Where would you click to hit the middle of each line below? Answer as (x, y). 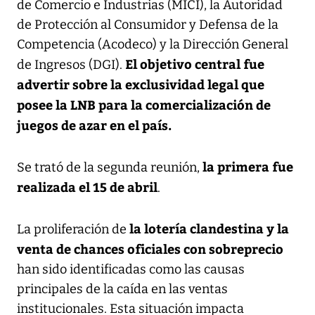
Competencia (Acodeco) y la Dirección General (153, 44)
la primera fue (248, 166)
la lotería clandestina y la (208, 228)
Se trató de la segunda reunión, (110, 167)
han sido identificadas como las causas (131, 269)
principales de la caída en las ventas (122, 289)
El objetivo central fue (195, 63)
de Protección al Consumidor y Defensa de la (148, 24)
